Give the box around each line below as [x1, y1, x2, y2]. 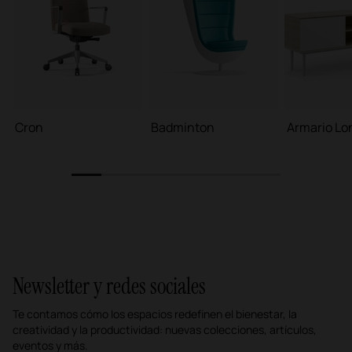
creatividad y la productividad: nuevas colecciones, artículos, [13, 321, 317, 337]
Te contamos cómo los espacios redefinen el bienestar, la [13, 306, 297, 321]
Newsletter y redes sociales [13, 271, 206, 301]
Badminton [151, 118, 214, 136]
